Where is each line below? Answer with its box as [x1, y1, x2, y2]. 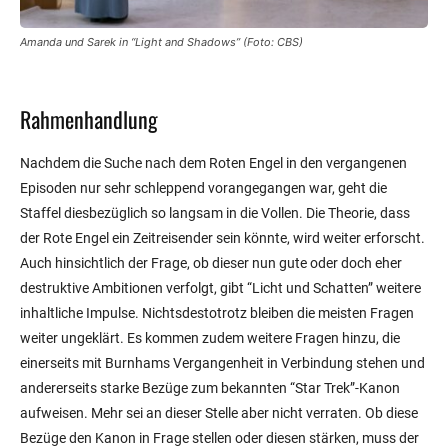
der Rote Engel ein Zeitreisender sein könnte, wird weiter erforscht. [20, 230, 425, 247]
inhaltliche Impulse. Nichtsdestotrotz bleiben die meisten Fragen [20, 305, 414, 322]
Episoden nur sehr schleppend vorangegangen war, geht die [20, 180, 387, 197]
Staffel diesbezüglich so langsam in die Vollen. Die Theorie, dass [20, 205, 410, 222]
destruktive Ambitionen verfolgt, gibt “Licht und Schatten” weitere [20, 280, 421, 297]
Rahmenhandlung [20, 103, 158, 136]
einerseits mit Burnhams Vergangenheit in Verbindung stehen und [20, 355, 425, 372]
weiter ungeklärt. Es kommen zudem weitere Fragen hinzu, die [20, 330, 400, 347]
